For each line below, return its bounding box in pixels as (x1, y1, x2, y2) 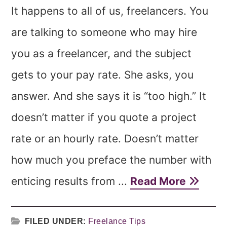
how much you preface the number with (11, 154, 212, 166)
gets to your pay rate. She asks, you (11, 68, 194, 81)
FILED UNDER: (24, 217, 89, 225)
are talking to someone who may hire (11, 26, 198, 39)
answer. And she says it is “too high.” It (11, 90, 207, 102)
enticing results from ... (11, 175, 131, 187)
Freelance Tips (88, 217, 146, 225)
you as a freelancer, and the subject (11, 47, 192, 60)
